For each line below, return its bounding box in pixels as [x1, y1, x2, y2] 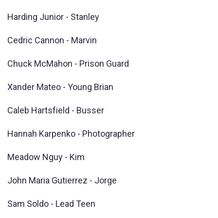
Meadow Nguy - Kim [7, 151, 85, 162]
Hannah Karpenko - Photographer [7, 128, 135, 139]
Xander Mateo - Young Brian [7, 81, 113, 92]
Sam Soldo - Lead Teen [7, 198, 95, 209]
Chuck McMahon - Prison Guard [7, 58, 129, 69]
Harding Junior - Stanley [7, 11, 99, 22]
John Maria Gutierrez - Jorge [7, 175, 117, 185]
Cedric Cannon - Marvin [7, 35, 97, 45]
